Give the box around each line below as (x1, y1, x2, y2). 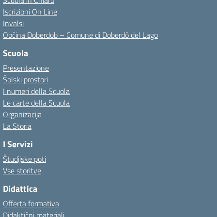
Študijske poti (3, 153, 46, 165)
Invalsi (3, 17, 24, 29)
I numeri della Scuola (3, 85, 70, 97)
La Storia (3, 120, 31, 132)
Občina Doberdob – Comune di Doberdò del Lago (3, 29, 158, 41)
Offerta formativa (3, 198, 59, 209)
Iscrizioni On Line (3, 6, 57, 17)
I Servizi (3, 138, 33, 151)
